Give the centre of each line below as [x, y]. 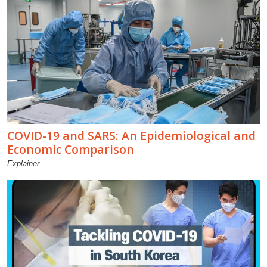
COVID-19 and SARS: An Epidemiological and [131, 136]
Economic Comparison [71, 150]
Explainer [23, 164]
